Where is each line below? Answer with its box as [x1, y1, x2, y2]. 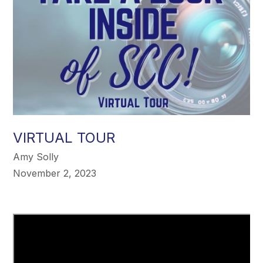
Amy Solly [13, 151, 59, 163]
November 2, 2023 [13, 167, 97, 180]
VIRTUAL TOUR [13, 129, 116, 147]
